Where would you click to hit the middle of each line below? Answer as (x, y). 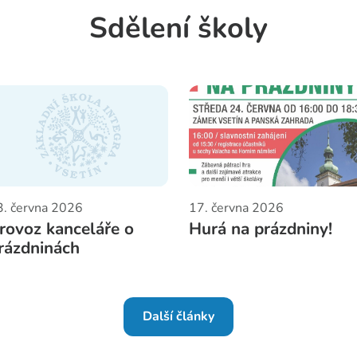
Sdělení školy (178, 28)
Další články (178, 317)
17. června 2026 (236, 208)
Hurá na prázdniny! (260, 229)
